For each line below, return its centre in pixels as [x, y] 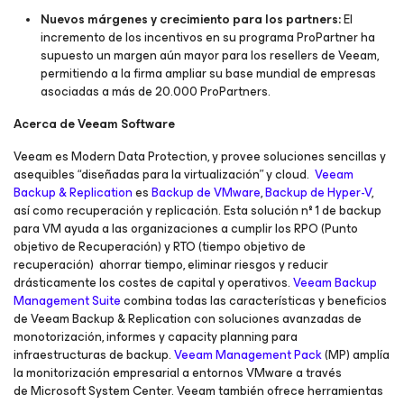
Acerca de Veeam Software [94, 124]
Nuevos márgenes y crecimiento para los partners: [191, 19]
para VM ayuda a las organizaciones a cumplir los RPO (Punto [186, 229]
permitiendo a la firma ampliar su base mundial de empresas [208, 73]
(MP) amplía [356, 355]
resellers [294, 55]
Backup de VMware [206, 193]
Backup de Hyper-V [318, 193]
